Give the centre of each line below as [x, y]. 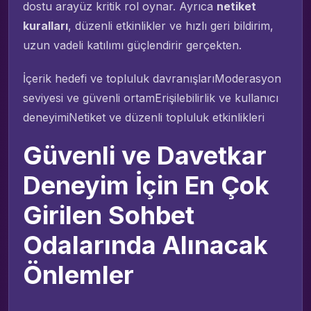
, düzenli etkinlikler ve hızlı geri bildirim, [171, 25]
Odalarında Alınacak [145, 245]
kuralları [45, 25]
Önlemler [78, 275]
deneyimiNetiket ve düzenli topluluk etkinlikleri [144, 117]
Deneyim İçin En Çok [146, 185]
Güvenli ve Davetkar [145, 155]
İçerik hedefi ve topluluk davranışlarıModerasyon [152, 78]
